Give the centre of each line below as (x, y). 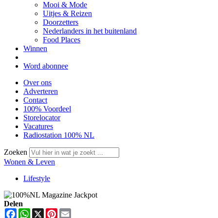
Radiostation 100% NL (59, 135)
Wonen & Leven (29, 162)
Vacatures (38, 126)
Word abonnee (46, 66)
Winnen (35, 48)
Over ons (37, 82)
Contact (35, 100)
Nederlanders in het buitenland (90, 31)
